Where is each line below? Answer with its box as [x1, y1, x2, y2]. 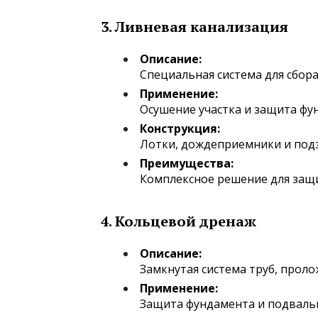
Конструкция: [140, 120, 220, 136]
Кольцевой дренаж [115, 211, 256, 231]
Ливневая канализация [115, 16, 288, 36]
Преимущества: [140, 155, 234, 171]
